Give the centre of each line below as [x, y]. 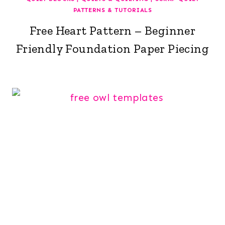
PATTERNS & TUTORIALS [113, 10]
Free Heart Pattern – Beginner [113, 30]
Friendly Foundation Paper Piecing [113, 48]
